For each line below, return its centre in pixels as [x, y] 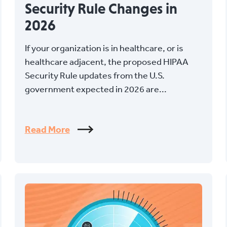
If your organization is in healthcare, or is [104, 48]
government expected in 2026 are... [96, 89]
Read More [47, 129]
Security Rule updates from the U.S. [94, 75]
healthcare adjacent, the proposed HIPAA [106, 61]
